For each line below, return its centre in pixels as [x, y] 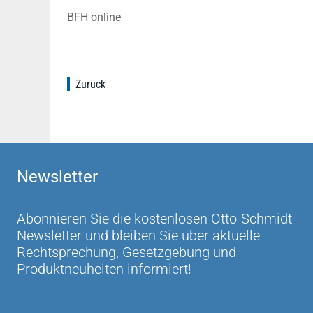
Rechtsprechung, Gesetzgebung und [126, 252]
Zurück [90, 84]
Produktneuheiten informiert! [104, 269]
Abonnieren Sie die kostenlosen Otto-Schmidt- [156, 219]
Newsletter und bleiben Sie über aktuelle [138, 235]
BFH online [94, 17]
